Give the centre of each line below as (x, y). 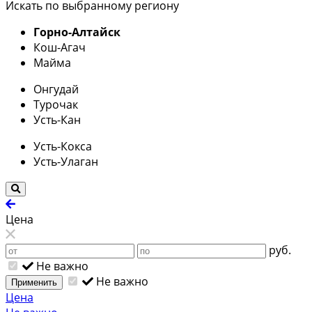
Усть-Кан (57, 119)
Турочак (56, 104)
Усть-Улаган (66, 161)
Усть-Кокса (63, 146)
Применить (34, 282)
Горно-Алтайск (77, 32)
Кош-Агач (60, 47)
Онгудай (56, 89)
